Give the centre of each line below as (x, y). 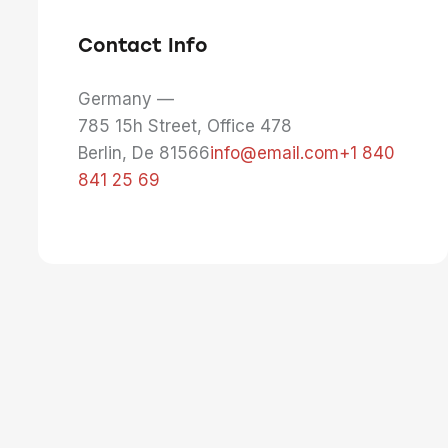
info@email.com (274, 153)
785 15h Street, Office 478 (185, 126)
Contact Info (143, 45)
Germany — (126, 99)
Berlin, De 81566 (144, 153)
